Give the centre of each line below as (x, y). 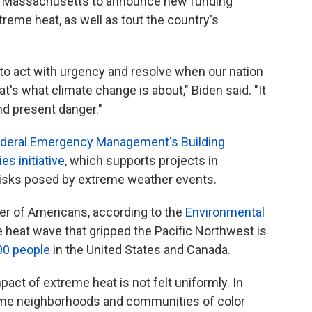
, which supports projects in (141, 160)
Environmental (225, 212)
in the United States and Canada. (140, 249)
